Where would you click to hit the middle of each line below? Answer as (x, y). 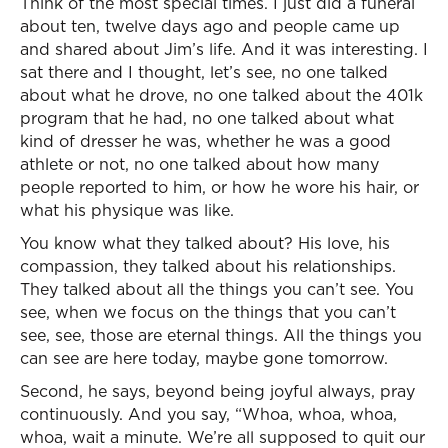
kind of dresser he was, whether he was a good (205, 141)
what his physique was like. (127, 210)
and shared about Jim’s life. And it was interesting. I (224, 49)
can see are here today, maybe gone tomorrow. (204, 358)
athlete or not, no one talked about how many (199, 164)
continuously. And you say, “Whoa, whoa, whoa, (208, 414)
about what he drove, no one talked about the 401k (221, 95)
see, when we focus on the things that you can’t (208, 312)
